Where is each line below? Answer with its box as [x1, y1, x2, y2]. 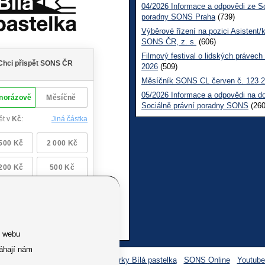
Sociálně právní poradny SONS [141, 101, 248, 110]
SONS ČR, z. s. [141, 37, 196, 46]
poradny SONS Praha [141, 12, 215, 21]
